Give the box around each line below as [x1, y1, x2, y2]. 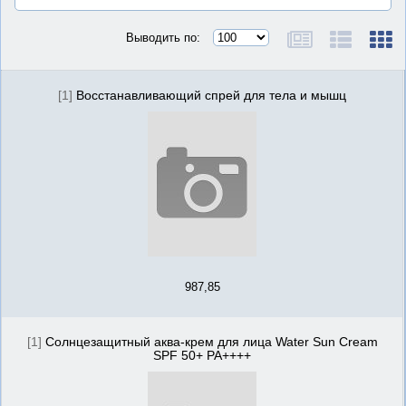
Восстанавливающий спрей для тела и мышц [76, 88, 346, 103]
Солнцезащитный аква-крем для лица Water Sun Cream [44, 334, 378, 350]
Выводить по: [126, 31, 200, 45]
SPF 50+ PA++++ [153, 348, 251, 363]
